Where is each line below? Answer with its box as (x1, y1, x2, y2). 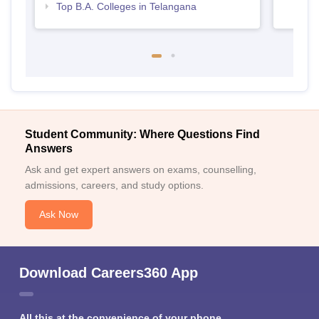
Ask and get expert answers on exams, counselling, (25, 163, 256, 175)
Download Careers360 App (19, 264, 198, 281)
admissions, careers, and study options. (25, 179, 204, 191)
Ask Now (39, 208, 78, 220)
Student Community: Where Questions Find (25, 127, 260, 140)
